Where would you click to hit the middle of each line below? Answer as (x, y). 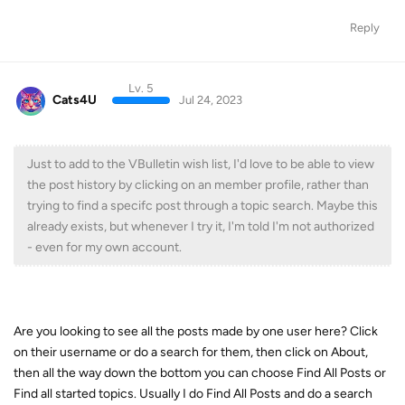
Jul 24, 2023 (210, 100)
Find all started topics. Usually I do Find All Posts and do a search (193, 393)
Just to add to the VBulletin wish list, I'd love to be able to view (201, 164)
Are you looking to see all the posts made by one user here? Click (196, 331)
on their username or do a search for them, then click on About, (191, 352)
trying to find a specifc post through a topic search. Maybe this (202, 205)
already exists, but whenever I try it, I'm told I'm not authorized (201, 226)
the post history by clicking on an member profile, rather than (198, 184)
